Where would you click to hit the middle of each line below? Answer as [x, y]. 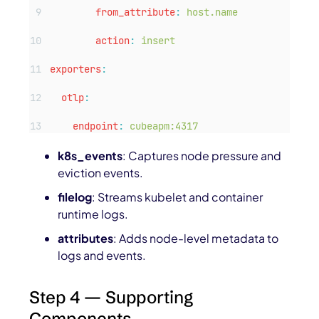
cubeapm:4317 [164, 126]
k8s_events [90, 156]
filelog [75, 197]
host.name [213, 12]
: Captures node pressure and [202, 156]
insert [158, 41]
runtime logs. [93, 214]
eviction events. [101, 173]
